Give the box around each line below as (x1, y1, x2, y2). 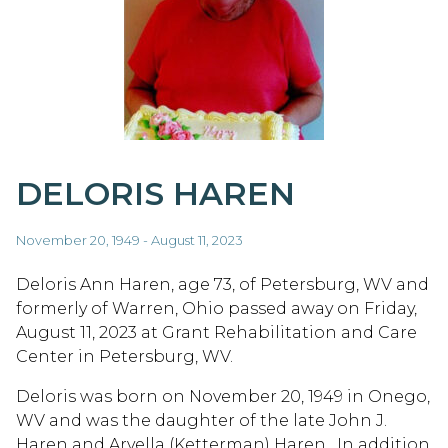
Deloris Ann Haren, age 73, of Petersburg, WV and (16, 275, 429, 295)
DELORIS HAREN (16, 173, 295, 213)
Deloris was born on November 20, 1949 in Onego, (16, 387, 430, 407)
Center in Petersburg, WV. (16, 347, 233, 367)
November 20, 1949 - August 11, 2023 (16, 232, 243, 249)
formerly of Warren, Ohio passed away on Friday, (16, 299, 417, 319)
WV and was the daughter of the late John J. (16, 411, 387, 431)
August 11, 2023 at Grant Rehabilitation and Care (16, 323, 417, 343)
